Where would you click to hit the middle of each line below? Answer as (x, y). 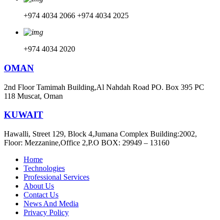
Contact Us (41, 195)
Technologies (44, 168)
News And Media (51, 204)
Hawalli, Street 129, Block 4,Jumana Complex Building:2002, (100, 134)
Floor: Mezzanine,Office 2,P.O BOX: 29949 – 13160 (87, 143)
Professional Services (56, 177)
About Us (39, 186)
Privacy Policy (46, 213)
